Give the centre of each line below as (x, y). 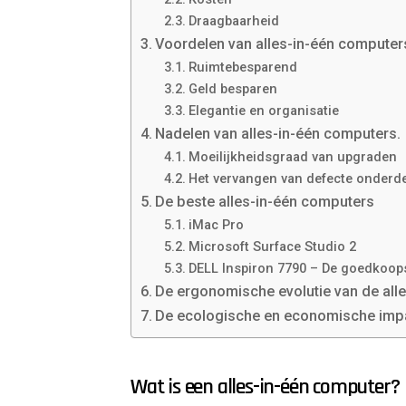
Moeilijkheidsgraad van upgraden (292, 157)
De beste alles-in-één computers (265, 202)
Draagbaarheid (233, 21)
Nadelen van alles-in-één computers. (278, 134)
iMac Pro (216, 225)
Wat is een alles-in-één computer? (265, 387)
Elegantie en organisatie (263, 111)
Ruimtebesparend (242, 68)
